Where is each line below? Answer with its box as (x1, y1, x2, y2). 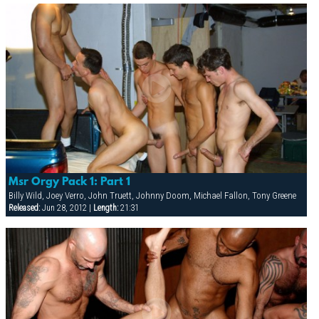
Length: (93, 203, 118, 214)
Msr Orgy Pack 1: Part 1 (8, 176, 130, 189)
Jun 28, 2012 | (39, 203, 93, 214)
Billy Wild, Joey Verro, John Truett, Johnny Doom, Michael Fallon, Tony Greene (8, 190, 296, 202)
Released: (8, 203, 40, 214)
